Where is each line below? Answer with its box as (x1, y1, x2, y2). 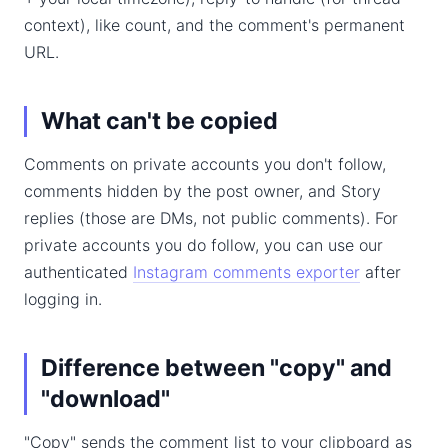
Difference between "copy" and (41, 354, 392, 382)
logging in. (24, 289, 102, 309)
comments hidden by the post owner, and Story (24, 181, 381, 201)
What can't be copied (41, 107, 278, 135)
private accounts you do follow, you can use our (24, 235, 383, 255)
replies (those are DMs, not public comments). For (24, 208, 398, 228)
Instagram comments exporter (133, 262, 360, 282)
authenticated (24, 262, 133, 282)
